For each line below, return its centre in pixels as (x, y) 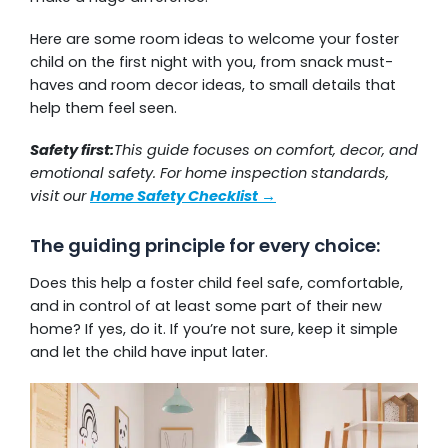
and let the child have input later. (149, 351)
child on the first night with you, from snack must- (211, 62)
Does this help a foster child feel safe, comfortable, (216, 282)
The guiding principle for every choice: (205, 246)
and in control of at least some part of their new (206, 305)
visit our (60, 196)
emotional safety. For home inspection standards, (209, 173)
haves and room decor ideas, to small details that (213, 85)
